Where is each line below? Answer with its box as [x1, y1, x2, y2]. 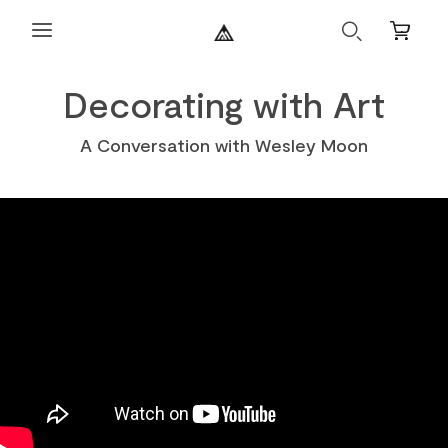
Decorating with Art [63, 82, 385, 125]
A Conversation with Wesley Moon [80, 134, 368, 156]
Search [339, 31, 385, 49]
